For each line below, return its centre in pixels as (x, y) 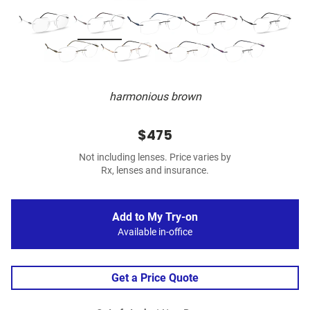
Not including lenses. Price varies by (155, 158)
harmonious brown (155, 97)
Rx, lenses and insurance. (155, 171)
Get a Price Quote (155, 278)
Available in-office (155, 232)
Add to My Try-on (155, 217)
